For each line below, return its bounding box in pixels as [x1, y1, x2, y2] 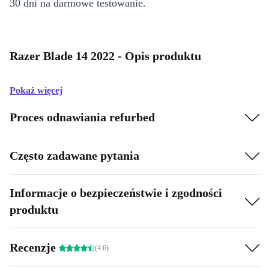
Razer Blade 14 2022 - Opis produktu [10, 49, 201, 62]
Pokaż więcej [10, 85, 62, 95]
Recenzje [10, 240, 59, 254]
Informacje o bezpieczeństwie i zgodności [10, 186, 222, 199]
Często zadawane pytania [10, 148, 139, 162]
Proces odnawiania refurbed [10, 110, 155, 124]
